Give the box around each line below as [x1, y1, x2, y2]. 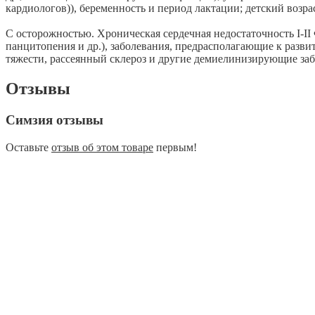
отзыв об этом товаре [51, 141, 153, 153]
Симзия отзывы [6, 112, 103, 128]
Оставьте [6, 141, 51, 153]
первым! [153, 141, 197, 153]
